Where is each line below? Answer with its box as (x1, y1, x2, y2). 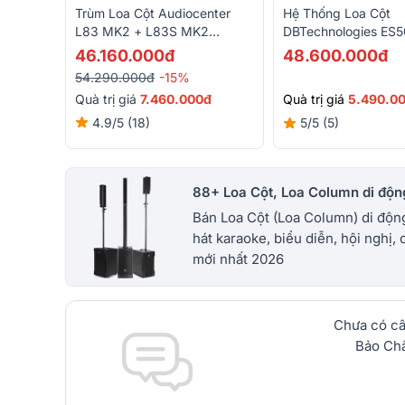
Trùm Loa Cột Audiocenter (75, 5, 231, 21)
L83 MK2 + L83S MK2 (75, 23, 209, 39)
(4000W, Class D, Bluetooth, (75, 41, 241, 57)
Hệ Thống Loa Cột (283, 5, 391, 22)
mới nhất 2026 (193, 250, 284, 268)
